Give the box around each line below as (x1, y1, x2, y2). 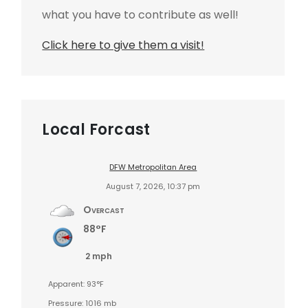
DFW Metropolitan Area (109, 161, 197, 173)
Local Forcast (42, 118, 151, 140)
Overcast (83, 202, 125, 217)
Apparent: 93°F (48, 278, 104, 289)
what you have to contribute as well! (42, 6, 239, 23)
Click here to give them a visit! (42, 36, 205, 53)
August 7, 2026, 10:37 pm (106, 180, 201, 192)
